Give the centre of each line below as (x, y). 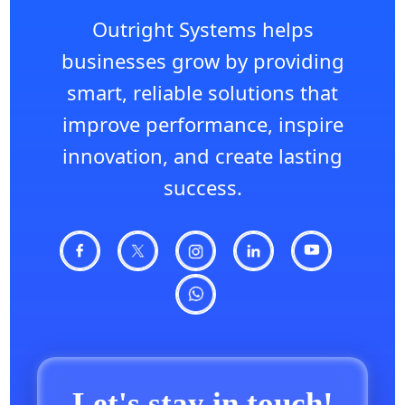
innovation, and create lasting (202, 156)
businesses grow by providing (202, 61)
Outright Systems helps (202, 29)
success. (202, 188)
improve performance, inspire (202, 124)
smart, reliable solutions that (202, 93)
